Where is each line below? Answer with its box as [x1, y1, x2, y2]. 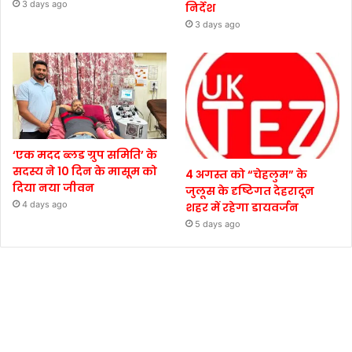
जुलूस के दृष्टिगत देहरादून [185, 183, 315, 200]
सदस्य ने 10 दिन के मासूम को [13, 163, 157, 179]
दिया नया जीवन [13, 179, 94, 196]
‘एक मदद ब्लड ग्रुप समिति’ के [13, 146, 157, 163]
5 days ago [195, 218, 241, 230]
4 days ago [22, 198, 68, 210]
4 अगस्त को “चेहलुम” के [185, 167, 308, 183]
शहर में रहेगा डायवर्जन [185, 200, 299, 216]
